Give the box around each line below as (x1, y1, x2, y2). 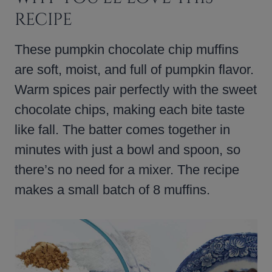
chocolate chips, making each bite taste (15, 101, 245, 117)
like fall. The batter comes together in (15, 121, 230, 137)
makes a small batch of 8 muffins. (15, 182, 210, 197)
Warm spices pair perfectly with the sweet (15, 81, 257, 97)
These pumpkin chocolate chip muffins (15, 41, 239, 57)
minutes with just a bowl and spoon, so (15, 141, 240, 157)
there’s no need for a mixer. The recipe (15, 161, 239, 177)
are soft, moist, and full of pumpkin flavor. (15, 61, 254, 77)
